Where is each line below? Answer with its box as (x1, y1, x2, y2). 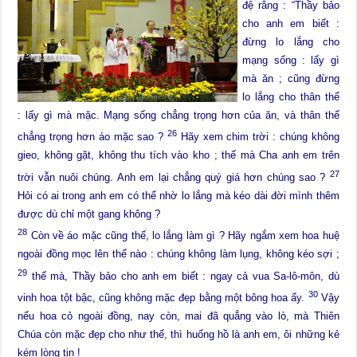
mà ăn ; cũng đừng (242, 73, 339, 85)
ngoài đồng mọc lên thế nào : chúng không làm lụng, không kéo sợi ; (18, 248, 339, 261)
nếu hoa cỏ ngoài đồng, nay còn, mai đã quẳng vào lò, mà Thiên (18, 310, 339, 323)
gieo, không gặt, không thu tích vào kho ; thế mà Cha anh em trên (18, 149, 339, 162)
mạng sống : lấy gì (242, 54, 339, 67)
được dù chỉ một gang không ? (18, 207, 161, 220)
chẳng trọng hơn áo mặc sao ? (18, 131, 167, 143)
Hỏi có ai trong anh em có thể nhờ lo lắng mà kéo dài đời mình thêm (18, 189, 339, 202)
